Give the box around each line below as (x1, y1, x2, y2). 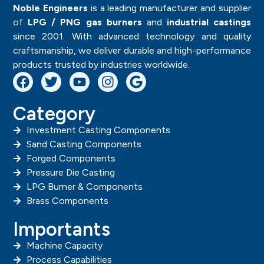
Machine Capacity (26, 240, 103, 251)
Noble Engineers (13, 2, 88, 14)
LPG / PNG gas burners (28, 16, 142, 28)
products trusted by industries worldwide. (13, 59, 190, 70)
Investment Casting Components (26, 124, 170, 136)
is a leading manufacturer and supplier (87, 2, 252, 14)
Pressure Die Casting (26, 167, 115, 178)
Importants (13, 218, 110, 240)
